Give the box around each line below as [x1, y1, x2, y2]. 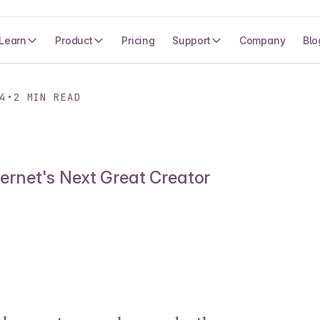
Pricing [121, 34, 155, 46]
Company [239, 34, 286, 46]
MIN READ [20, 91, 81, 104]
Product [55, 34, 94, 46]
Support [171, 34, 211, 46]
